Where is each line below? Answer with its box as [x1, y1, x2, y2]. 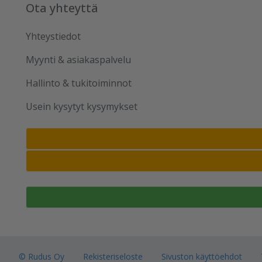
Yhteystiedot [26, 30, 81, 43]
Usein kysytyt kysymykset [26, 100, 137, 113]
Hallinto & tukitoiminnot [26, 77, 132, 89]
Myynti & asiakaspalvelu [26, 53, 131, 66]
